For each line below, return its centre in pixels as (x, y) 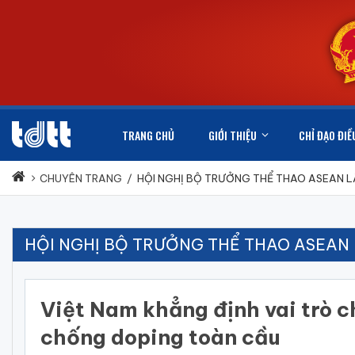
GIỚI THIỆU (233, 136)
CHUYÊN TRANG (81, 179)
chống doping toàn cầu (160, 338)
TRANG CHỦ (148, 136)
